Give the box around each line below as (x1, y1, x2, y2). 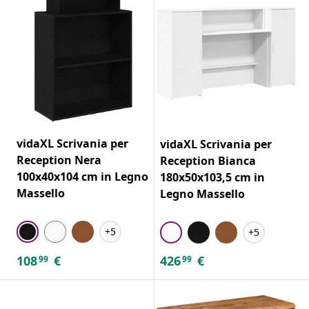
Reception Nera (17, 152, 101, 168)
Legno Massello (160, 186, 245, 201)
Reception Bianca (160, 152, 256, 168)
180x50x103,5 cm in (160, 169, 265, 185)
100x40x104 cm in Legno (17, 168, 148, 184)
